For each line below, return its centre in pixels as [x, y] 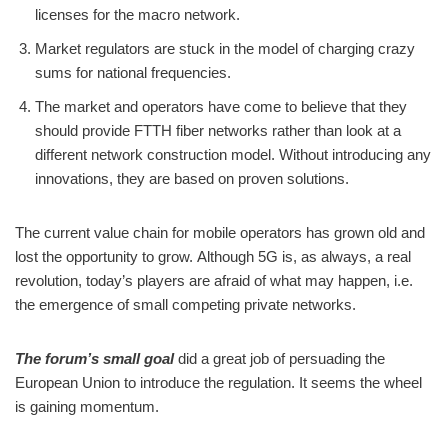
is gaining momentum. [87, 406]
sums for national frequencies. [133, 72]
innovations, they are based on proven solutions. [192, 178]
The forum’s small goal [96, 358]
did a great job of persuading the [281, 358]
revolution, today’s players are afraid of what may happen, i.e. [214, 280]
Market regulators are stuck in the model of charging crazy [225, 48]
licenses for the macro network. [137, 14]
